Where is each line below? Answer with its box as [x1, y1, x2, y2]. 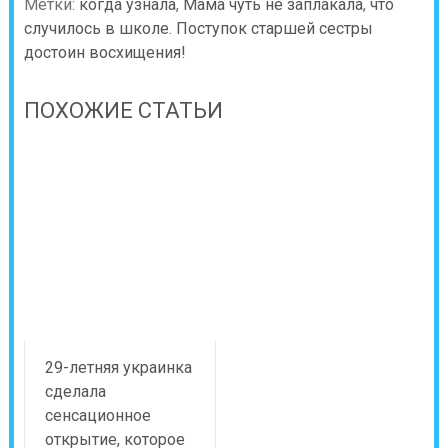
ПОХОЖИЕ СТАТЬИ [23, 97, 223, 123]
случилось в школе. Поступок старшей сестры [23, 18, 373, 38]
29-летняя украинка [44, 357, 192, 377]
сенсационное [44, 405, 151, 425]
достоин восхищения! [23, 42, 186, 62]
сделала [44, 381, 106, 401]
